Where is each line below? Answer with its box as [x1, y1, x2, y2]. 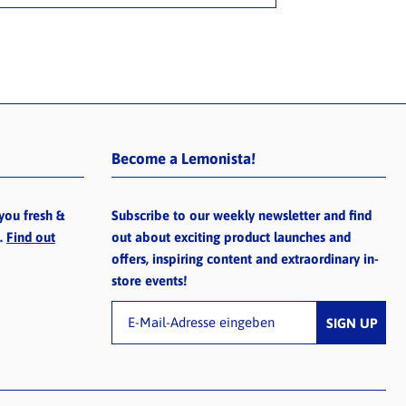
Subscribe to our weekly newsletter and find [111, 208, 372, 224]
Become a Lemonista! [111, 150, 256, 169]
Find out [5, 229, 55, 246]
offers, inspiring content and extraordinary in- [111, 251, 380, 267]
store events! [111, 273, 188, 289]
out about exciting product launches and [111, 229, 352, 246]
